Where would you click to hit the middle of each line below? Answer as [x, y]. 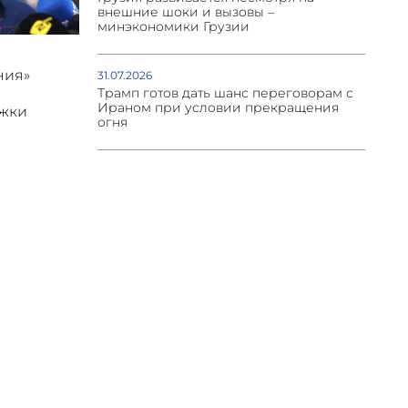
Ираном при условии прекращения [218, 108]
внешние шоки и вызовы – [185, 12]
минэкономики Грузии [173, 27]
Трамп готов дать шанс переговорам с [225, 93]
